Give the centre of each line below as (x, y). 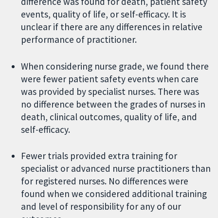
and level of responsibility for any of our (101, 207)
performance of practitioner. (79, 39)
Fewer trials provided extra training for (99, 156)
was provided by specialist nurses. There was (110, 91)
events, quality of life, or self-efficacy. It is (104, 14)
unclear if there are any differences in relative (112, 27)
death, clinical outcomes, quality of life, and (109, 117)
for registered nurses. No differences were (105, 181)
